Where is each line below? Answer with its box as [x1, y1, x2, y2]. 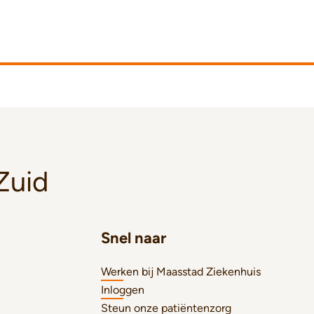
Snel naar [101, 228, 166, 247]
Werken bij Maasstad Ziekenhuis [101, 265, 261, 278]
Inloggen [101, 283, 144, 296]
